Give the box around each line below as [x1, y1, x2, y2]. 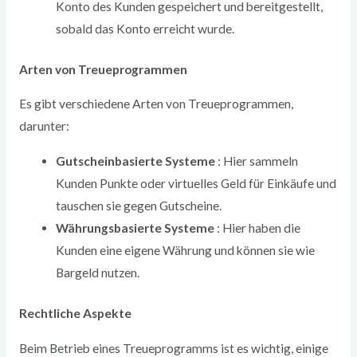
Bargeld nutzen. [56, 265, 140, 280]
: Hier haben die [217, 220, 301, 235]
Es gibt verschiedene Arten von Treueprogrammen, [18, 96, 293, 112]
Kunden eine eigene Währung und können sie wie [56, 242, 316, 257]
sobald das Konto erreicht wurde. [56, 21, 235, 36]
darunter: [18, 119, 69, 134]
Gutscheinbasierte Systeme [56, 153, 218, 168]
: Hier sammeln [218, 153, 299, 168]
